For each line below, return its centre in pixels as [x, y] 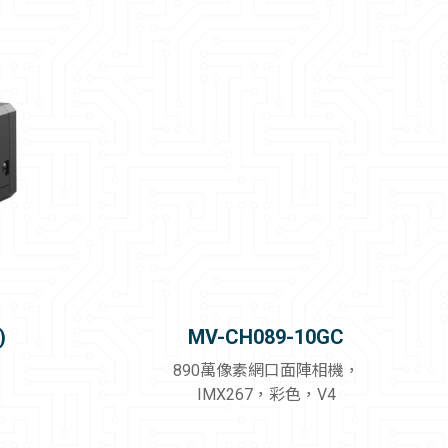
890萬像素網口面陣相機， [266, 371]
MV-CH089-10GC [266, 337]
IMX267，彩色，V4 [266, 395]
